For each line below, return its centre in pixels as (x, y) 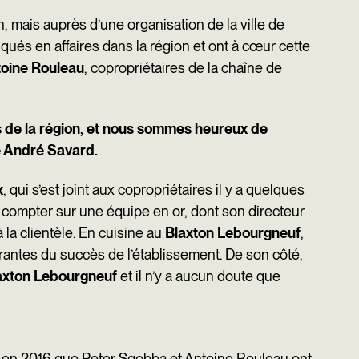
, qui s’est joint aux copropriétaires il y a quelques (154, 189)
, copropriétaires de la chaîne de (183, 67)
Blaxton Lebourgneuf (233, 232)
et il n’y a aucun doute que (199, 276)
